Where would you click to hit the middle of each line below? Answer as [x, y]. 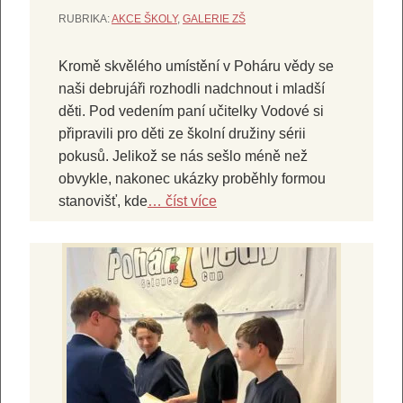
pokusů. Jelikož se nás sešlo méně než [183, 157]
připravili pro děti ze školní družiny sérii [182, 134]
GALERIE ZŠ [214, 19]
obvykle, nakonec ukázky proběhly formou [192, 179]
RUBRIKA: [85, 19]
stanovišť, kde [103, 201]
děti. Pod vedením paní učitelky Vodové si [191, 112]
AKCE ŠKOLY [144, 19]
